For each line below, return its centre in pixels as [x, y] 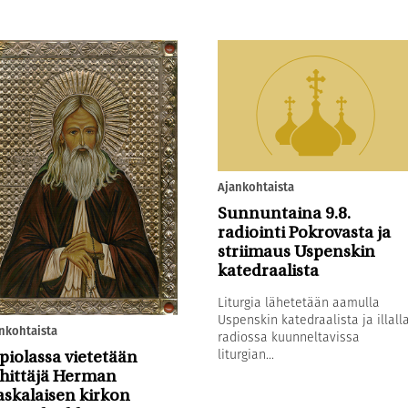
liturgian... [245, 354]
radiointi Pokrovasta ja [304, 233]
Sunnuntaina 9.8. [284, 214]
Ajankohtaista [255, 187]
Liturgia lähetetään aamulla [298, 302]
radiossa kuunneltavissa [288, 337]
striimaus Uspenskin [296, 252]
